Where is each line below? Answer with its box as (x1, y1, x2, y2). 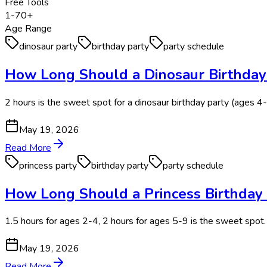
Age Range (5, 21, 52, 35)
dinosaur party (19, 39, 77, 53)
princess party (19, 159, 77, 172)
